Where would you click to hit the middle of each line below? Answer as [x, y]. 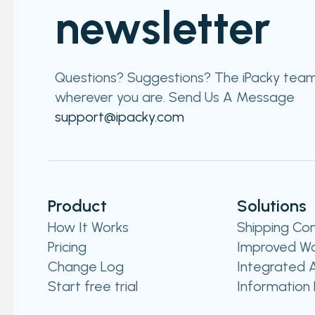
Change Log [86, 266]
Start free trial [93, 286]
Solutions [271, 206]
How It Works [88, 227]
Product [77, 206]
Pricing [67, 247]
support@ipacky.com [120, 117]
